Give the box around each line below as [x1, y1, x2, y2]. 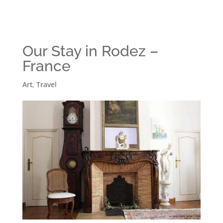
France [22, 57, 71, 75]
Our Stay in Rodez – [22, 42, 158, 60]
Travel [36, 80, 57, 90]
